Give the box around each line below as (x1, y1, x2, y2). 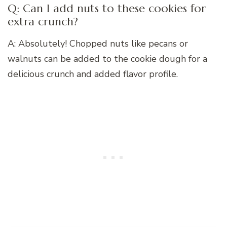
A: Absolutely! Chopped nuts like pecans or (8, 37, 188, 50)
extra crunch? (8, 15, 78, 29)
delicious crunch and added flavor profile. (8, 67, 178, 80)
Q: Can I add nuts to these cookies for (8, 2, 206, 16)
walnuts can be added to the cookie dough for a (8, 52, 207, 65)
